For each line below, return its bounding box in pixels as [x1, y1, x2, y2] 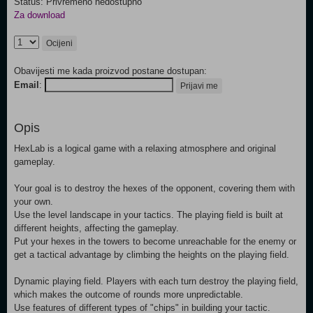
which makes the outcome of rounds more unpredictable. [14, 289, 243, 300]
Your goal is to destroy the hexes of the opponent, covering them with [14, 183, 295, 194]
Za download [14, 10, 65, 20]
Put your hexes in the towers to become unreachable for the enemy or [14, 236, 296, 247]
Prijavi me [180, 80, 218, 91]
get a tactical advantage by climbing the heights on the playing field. [14, 249, 289, 260]
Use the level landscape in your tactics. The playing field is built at [14, 210, 283, 220]
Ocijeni [46, 38, 73, 48]
